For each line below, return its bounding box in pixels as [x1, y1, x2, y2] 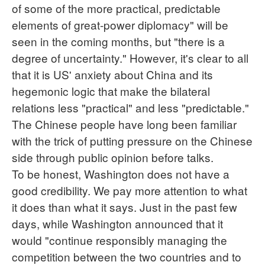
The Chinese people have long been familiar [12, 115, 237, 132]
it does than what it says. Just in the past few [12, 198, 237, 215]
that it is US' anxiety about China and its [12, 66, 213, 82]
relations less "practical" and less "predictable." [12, 99, 249, 115]
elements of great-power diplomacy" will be [12, 16, 228, 33]
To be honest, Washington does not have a [12, 165, 230, 182]
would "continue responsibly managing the [12, 231, 227, 248]
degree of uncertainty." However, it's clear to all [12, 49, 248, 66]
